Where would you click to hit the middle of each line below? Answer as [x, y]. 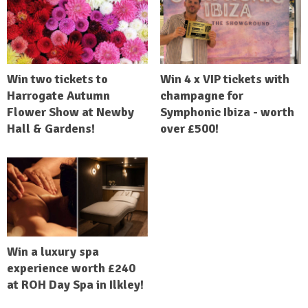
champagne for [201, 95]
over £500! [189, 128]
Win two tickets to [57, 79]
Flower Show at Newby [70, 112]
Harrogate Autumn [58, 95]
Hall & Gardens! [51, 128]
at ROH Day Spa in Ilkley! [75, 284]
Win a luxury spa [53, 251]
